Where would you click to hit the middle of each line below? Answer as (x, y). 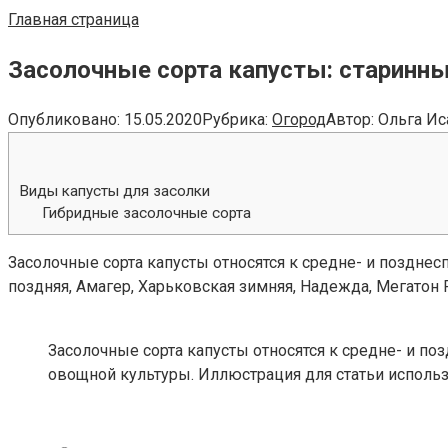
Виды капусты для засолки (114, 191)
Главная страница (73, 19)
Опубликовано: (64, 119)
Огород (299, 119)
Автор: (350, 119)
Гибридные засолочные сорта (146, 213)
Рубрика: (235, 119)
